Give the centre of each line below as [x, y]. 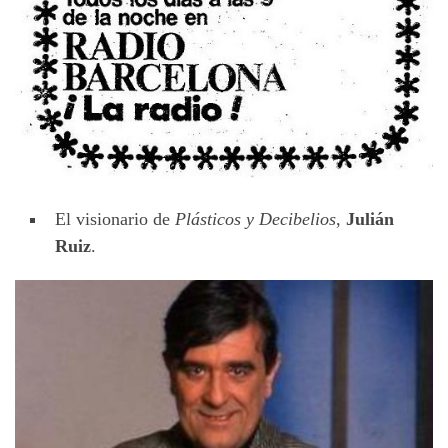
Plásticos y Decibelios [255, 219]
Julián [370, 219]
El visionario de [115, 219]
